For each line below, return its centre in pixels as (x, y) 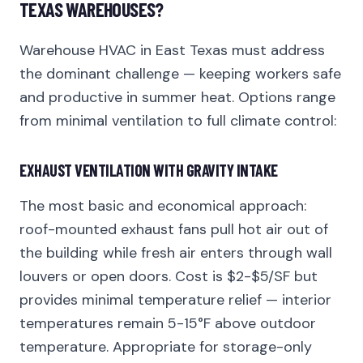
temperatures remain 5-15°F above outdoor (168, 323)
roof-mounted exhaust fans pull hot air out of (174, 229)
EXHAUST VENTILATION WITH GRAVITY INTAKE (149, 170)
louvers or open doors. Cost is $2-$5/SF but (169, 276)
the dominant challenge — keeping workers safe (180, 74)
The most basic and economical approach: (163, 206)
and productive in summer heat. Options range (177, 97)
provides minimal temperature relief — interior (175, 300)
